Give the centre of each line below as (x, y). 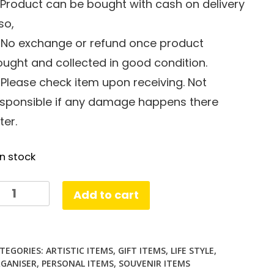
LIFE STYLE (192, 250)
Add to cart (106, 195)
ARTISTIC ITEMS (80, 250)
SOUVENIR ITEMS (154, 263)
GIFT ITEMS (142, 250)
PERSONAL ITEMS (78, 263)
